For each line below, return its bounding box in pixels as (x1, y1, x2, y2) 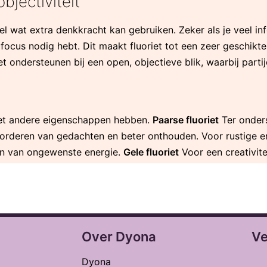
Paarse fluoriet (153, 113, 219, 126)
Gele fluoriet (123, 145, 179, 158)
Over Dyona (82, 228, 156, 244)
